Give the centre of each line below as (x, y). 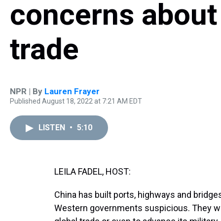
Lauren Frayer (72, 91)
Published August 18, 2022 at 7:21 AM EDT (76, 101)
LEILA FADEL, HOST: (92, 171)
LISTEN (53, 128)
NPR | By (27, 91)
